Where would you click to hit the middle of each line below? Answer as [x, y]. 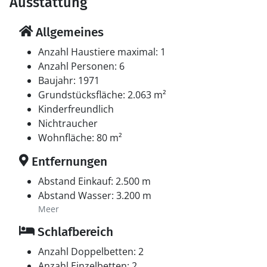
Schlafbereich [74, 232]
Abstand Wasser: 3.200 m [95, 195]
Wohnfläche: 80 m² [80, 138]
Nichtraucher [68, 123]
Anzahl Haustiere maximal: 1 [102, 52]
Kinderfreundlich [76, 109]
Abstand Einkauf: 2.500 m [94, 181]
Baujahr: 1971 [69, 80]
